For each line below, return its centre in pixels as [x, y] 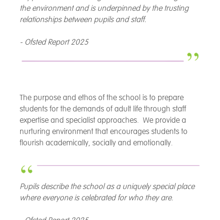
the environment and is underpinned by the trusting [104, 9]
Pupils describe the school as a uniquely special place [107, 186]
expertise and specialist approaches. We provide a [103, 120]
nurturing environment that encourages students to [104, 131]
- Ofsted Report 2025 [54, 42]
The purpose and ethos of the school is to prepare [102, 97]
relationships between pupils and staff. [83, 20]
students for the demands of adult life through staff [103, 109]
